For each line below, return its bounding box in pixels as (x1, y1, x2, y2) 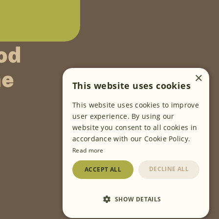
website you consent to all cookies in (72, 123, 197, 132)
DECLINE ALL (149, 165, 189, 173)
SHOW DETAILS (114, 195, 161, 203)
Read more (72, 146, 104, 154)
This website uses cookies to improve (72, 100, 199, 109)
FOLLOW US (66, 108, 126, 118)
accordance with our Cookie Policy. (72, 134, 191, 143)
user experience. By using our (72, 111, 175, 121)
